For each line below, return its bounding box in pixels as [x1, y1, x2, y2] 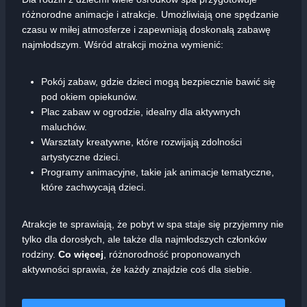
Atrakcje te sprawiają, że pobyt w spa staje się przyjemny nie [22, 218, 284, 230]
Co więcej [58, 248, 103, 260]
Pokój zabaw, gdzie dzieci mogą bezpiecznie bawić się [41, 75, 275, 87]
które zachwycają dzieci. [41, 181, 146, 193]
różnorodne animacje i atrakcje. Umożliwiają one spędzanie [22, 8, 279, 20]
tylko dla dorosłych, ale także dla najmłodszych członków [22, 233, 267, 245]
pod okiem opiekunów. [41, 90, 138, 102]
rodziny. [22, 248, 58, 260]
